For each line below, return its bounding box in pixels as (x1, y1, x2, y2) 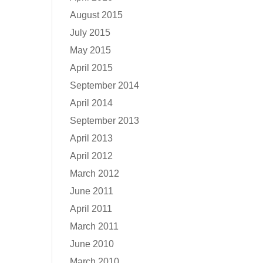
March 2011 (70, 221, 119, 231)
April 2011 (70, 204, 113, 214)
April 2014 (70, 98, 113, 108)
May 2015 (70, 45, 112, 55)
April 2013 (70, 133, 113, 143)
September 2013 (70, 116, 140, 126)
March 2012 (70, 168, 120, 178)
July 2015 (70, 28, 111, 38)
